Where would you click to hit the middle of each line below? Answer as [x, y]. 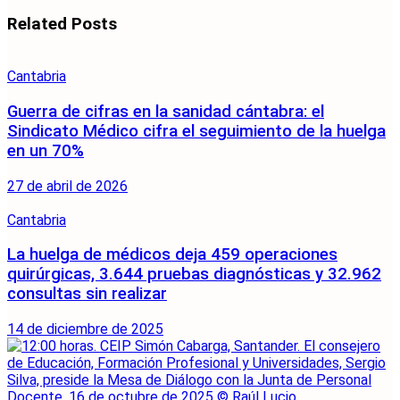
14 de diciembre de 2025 [85, 329]
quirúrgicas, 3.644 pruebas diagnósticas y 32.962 [194, 275]
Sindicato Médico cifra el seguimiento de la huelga [196, 131]
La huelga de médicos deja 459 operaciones [172, 255]
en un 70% [46, 150]
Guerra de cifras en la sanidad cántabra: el [166, 111]
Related [37, 25]
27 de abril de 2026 [67, 186]
